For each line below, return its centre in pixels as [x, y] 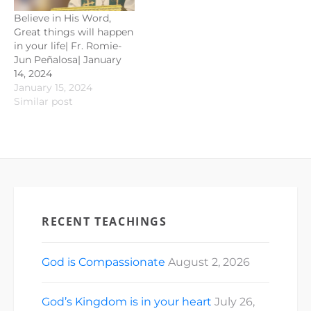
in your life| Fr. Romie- [68, 45]
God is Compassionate [103, 262]
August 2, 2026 [209, 262]
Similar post [43, 101]
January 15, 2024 [53, 87]
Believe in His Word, [62, 18]
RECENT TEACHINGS [104, 221]
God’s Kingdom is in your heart [127, 301]
